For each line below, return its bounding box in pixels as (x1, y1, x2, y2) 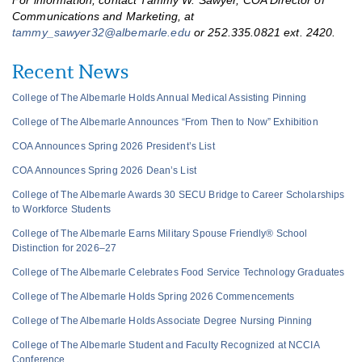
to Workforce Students (12, 204, 111, 215)
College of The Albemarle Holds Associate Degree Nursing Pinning (12, 315, 313, 326)
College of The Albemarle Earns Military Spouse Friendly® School (12, 228, 308, 239)
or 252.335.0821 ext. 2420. (190, 27, 336, 39)
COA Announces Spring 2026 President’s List (12, 141, 215, 152)
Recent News (12, 61, 129, 82)
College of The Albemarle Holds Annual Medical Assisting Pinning (12, 92, 307, 103)
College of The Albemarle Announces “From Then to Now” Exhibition (12, 116, 318, 128)
